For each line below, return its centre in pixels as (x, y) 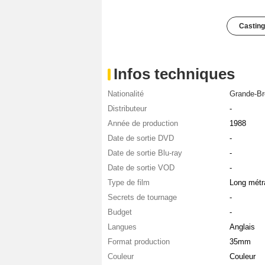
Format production (139, 242)
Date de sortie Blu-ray (145, 153)
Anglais (242, 227)
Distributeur (127, 109)
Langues (122, 227)
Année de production (143, 124)
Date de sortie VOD (141, 168)
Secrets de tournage (142, 198)
